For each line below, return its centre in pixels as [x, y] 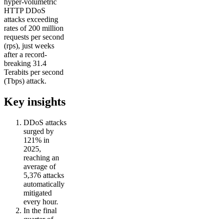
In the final [40, 210]
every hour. [41, 201]
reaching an [41, 157]
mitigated [38, 193]
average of [40, 166]
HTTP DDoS [25, 11]
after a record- [25, 55]
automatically [44, 184]
